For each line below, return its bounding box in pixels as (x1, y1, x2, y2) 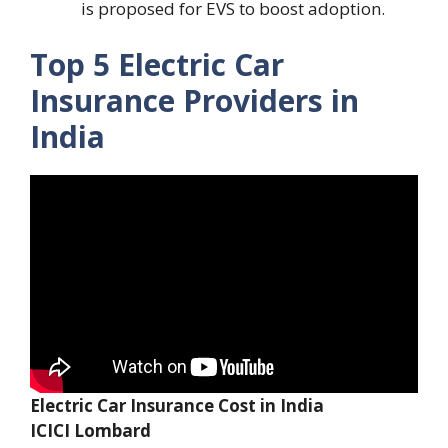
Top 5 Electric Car (30, 43, 284, 85)
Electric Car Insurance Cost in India (30, 393, 324, 417)
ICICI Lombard (30, 418, 151, 442)
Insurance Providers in (30, 79, 359, 121)
